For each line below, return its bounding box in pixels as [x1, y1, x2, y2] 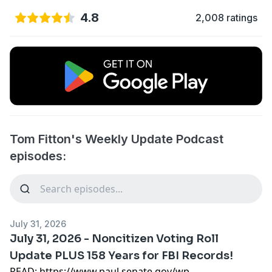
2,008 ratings [195, 12, 257, 24]
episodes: [10, 148, 66, 163]
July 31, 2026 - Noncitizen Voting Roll [10, 231, 219, 245]
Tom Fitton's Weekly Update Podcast [10, 131, 223, 146]
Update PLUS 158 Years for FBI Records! [10, 248, 233, 262]
